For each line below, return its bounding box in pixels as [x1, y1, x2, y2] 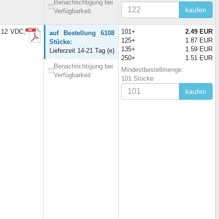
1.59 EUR [185, 45, 213, 53]
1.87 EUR [185, 37, 213, 44]
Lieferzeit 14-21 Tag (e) [49, 47, 114, 55]
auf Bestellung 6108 [49, 29, 114, 37]
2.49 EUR [185, 28, 213, 36]
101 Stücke [121, 75, 153, 83]
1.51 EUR [185, 54, 213, 62]
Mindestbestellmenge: [121, 66, 183, 74]
